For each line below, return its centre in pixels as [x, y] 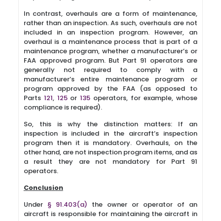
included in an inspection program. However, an [110, 32]
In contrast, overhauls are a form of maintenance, [110, 14]
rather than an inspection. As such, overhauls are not [110, 23]
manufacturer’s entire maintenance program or [110, 79]
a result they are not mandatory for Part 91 [110, 162]
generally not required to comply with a [110, 70]
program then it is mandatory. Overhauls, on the [110, 143]
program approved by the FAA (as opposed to [110, 89]
